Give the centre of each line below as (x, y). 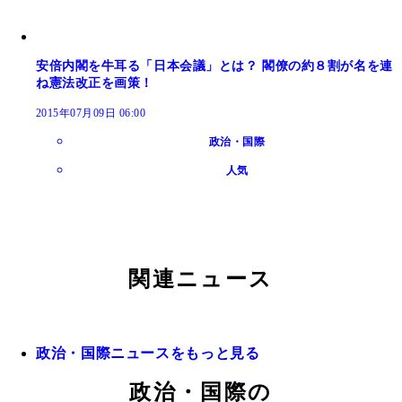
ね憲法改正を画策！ (95, 83)
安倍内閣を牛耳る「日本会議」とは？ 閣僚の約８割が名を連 (214, 66)
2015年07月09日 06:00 (91, 114)
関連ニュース (201, 280)
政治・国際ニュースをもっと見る (148, 354)
